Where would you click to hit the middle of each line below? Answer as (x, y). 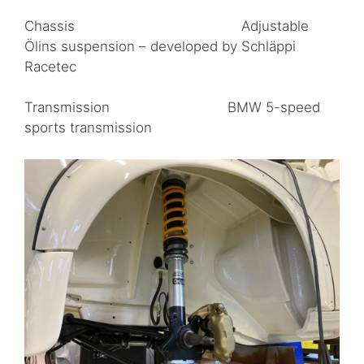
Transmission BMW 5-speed (172, 108)
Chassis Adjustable (167, 26)
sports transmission (88, 128)
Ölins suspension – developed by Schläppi (160, 46)
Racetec (50, 66)
